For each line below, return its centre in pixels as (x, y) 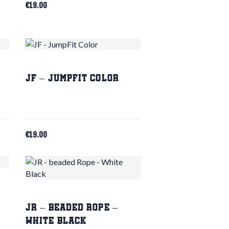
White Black (56, 221)
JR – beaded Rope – (72, 207)
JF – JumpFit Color (72, 78)
